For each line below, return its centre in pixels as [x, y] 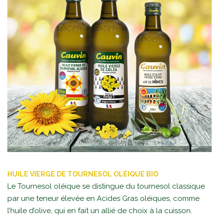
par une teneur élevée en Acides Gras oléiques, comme [103, 198]
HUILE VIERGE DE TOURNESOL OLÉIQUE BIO [83, 174]
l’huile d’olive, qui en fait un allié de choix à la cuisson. [100, 210]
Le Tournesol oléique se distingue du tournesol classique [106, 186]
